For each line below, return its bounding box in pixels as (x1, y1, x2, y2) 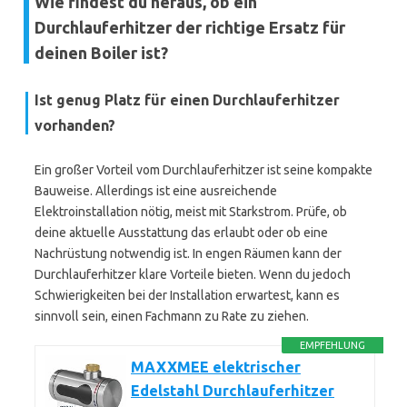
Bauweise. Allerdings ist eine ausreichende (35, 184, 277, 198)
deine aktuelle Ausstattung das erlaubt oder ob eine (35, 225, 328, 240)
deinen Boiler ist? (35, 44, 168, 62)
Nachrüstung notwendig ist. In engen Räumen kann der (35, 246, 342, 261)
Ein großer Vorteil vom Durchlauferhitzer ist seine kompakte (35, 163, 372, 177)
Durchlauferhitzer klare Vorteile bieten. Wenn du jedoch (35, 267, 351, 282)
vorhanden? (35, 117, 115, 134)
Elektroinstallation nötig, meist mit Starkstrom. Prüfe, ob (35, 204, 347, 219)
